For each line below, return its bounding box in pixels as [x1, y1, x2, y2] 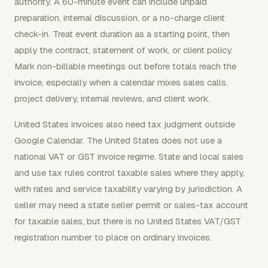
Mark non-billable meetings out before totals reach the [14, 60, 236, 72]
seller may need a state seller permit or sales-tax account [14, 199, 248, 211]
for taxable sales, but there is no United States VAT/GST [14, 215, 241, 227]
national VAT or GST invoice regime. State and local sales [14, 151, 243, 162]
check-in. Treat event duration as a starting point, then [14, 28, 230, 39]
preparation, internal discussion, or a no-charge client [14, 12, 225, 23]
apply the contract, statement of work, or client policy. [14, 44, 233, 56]
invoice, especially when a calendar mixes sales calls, [14, 77, 228, 88]
